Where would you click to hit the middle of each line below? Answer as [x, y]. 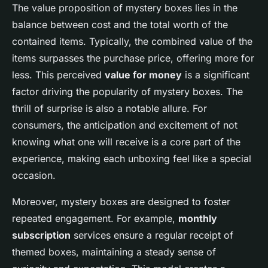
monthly [198, 219]
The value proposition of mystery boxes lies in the [125, 8]
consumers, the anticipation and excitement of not [125, 125]
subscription [41, 235]
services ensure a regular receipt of [152, 235]
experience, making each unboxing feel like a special [132, 159]
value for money [143, 75]
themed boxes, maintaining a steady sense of [114, 252]
